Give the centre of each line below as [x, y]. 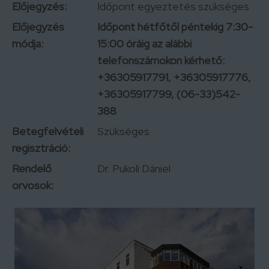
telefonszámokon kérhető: [161, 60]
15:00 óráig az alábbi [144, 44]
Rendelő [32, 168]
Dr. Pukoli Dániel [134, 168]
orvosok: [33, 185]
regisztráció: [41, 148]
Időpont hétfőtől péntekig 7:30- [175, 27]
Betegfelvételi [48, 131]
